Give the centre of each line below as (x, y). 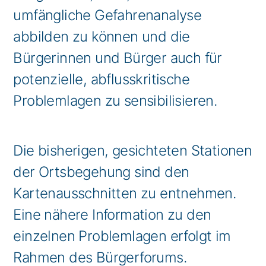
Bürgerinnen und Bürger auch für (118, 58)
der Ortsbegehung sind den (101, 172)
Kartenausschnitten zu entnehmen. (125, 193)
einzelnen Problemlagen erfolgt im (122, 236)
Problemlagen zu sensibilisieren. (115, 101)
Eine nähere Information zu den (112, 215)
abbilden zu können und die (102, 37)
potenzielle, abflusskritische (102, 79)
